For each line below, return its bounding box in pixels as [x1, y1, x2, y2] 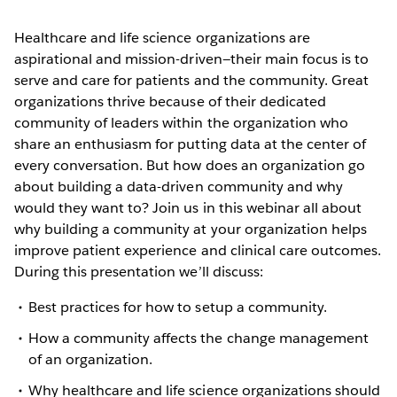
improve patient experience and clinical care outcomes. [14, 240, 382, 260]
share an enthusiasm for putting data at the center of [14, 134, 367, 153]
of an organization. [28, 349, 153, 369]
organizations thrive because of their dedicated [14, 91, 326, 111]
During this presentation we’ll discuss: [14, 261, 263, 281]
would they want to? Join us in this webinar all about [14, 198, 362, 217]
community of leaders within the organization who [14, 113, 348, 132]
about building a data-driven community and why [14, 176, 343, 196]
